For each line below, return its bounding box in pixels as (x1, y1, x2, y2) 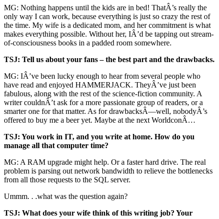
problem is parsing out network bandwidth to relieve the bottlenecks (4, 167, 213, 175)
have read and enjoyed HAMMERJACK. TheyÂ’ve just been (4, 81, 196, 89)
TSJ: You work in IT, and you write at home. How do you (4, 132, 195, 141)
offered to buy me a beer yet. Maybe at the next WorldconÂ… (4, 116, 196, 125)
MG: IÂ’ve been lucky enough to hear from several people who (4, 72, 200, 81)
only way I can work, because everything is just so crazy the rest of (4, 12, 210, 21)
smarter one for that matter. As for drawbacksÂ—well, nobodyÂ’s (4, 107, 207, 116)
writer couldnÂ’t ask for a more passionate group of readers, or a (4, 98, 203, 107)
